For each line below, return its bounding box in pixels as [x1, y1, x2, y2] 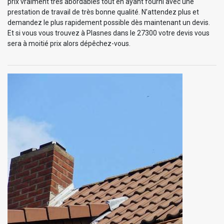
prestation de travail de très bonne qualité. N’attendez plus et [7, 7, 199, 16]
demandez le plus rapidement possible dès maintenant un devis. [7, 18, 210, 26]
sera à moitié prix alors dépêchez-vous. [7, 39, 130, 47]
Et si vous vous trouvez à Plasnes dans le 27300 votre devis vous [7, 28, 209, 37]
